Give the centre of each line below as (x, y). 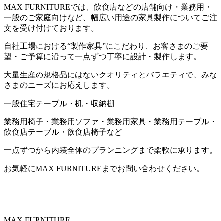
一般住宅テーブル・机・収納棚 (59, 103)
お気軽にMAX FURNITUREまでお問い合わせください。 (104, 168)
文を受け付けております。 (51, 28)
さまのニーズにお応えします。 (59, 85)
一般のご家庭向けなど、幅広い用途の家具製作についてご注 (110, 17)
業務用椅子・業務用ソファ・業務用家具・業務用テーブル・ (110, 121)
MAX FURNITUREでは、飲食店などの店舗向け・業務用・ (108, 7)
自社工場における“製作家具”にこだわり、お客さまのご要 (106, 46)
